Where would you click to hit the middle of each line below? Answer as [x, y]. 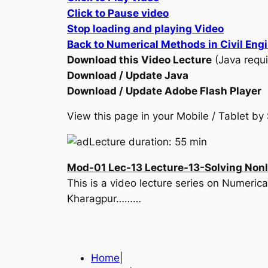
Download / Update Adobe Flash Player [164, 91]
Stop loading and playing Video [145, 28]
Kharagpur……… [104, 199]
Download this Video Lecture [139, 60]
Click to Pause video [118, 13]
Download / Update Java [128, 75]
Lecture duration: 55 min [148, 142]
